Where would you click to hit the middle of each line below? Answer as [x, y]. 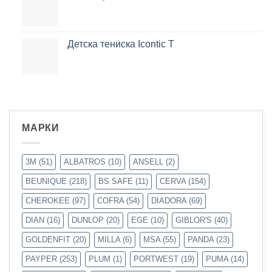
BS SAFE [116, 181]
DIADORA [169, 200]
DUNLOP [88, 220]
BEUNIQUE [46, 181]
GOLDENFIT [48, 239]
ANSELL [148, 161]
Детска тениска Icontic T [121, 44]
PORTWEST [156, 259]
